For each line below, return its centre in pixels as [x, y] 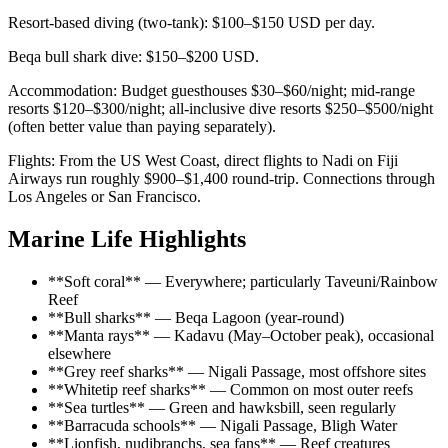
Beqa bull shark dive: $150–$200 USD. [133, 57]
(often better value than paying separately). [142, 127]
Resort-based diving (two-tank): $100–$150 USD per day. [191, 23]
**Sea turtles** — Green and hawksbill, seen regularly [222, 408]
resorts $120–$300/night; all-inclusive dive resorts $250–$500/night [220, 109]
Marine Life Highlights [127, 239]
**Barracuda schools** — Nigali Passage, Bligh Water [222, 426]
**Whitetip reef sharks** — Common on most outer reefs [230, 390]
